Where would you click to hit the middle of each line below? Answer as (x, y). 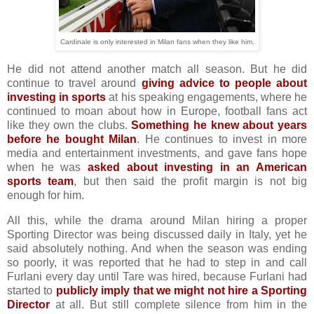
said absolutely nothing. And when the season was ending (157, 249)
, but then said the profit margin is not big (191, 182)
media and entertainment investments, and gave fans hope (157, 153)
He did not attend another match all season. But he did (157, 69)
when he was (47, 168)
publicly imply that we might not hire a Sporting (182, 291)
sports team (41, 182)
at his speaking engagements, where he (206, 97)
